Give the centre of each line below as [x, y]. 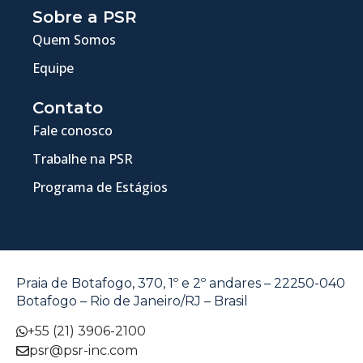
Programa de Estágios [100, 187]
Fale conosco [73, 130]
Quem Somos [74, 39]
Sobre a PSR [85, 17]
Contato [68, 107]
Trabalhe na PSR [83, 158]
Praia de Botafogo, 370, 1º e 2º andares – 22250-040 [181, 283]
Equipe [53, 68]
